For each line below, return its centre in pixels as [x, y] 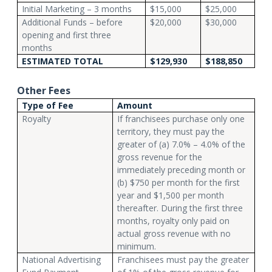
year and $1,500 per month [170, 195]
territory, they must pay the [171, 131]
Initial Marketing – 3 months [76, 8]
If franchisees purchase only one [181, 118]
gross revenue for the [159, 157]
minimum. [136, 246]
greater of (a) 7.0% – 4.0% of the [181, 144]
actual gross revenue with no [174, 233]
